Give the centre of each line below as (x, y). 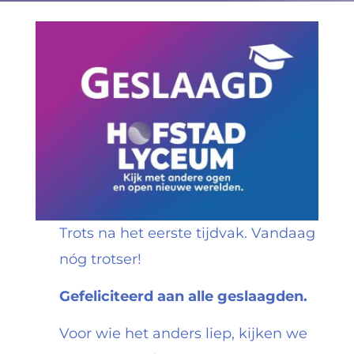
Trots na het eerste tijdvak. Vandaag (187, 233)
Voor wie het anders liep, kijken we (183, 334)
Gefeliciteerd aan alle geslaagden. (183, 296)
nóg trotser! (100, 259)
